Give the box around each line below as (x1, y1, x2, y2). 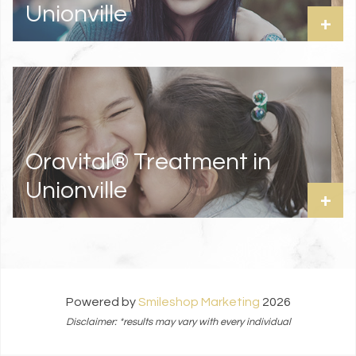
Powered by (65, 295, 138, 308)
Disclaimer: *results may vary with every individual (65, 316, 291, 327)
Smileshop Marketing (137, 295, 260, 308)
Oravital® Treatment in (25, 149, 271, 174)
